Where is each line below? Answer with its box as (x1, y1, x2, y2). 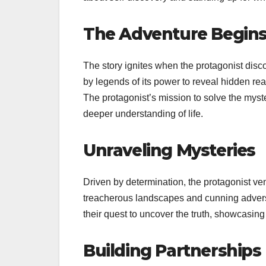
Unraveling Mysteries (83, 140, 255, 161)
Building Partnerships (83, 240, 261, 261)
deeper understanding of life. (83, 109, 203, 119)
